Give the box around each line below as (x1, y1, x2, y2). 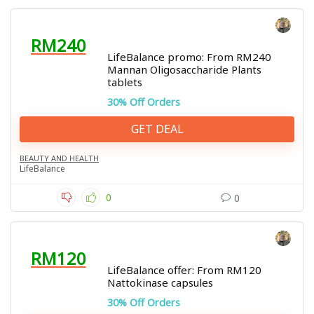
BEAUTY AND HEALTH (20, 153, 99, 163)
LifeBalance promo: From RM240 (107, 50, 271, 64)
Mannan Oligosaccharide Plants (107, 62, 261, 76)
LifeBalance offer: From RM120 (107, 263, 261, 277)
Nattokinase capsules (107, 275, 213, 289)
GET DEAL (130, 121, 184, 137)
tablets (107, 75, 142, 89)
